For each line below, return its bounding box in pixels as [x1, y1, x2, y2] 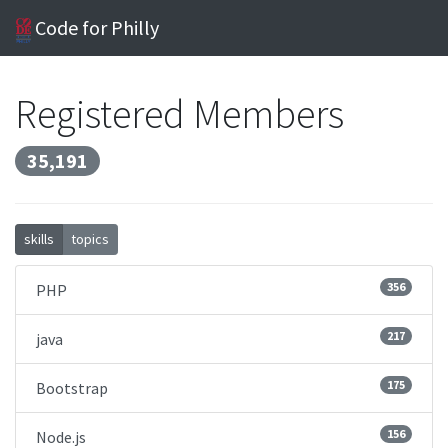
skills [24, 230, 54, 248]
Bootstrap [36, 378, 108, 398]
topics [71, 230, 109, 248]
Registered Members [15, 89, 344, 139]
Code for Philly [31, 15, 160, 40]
